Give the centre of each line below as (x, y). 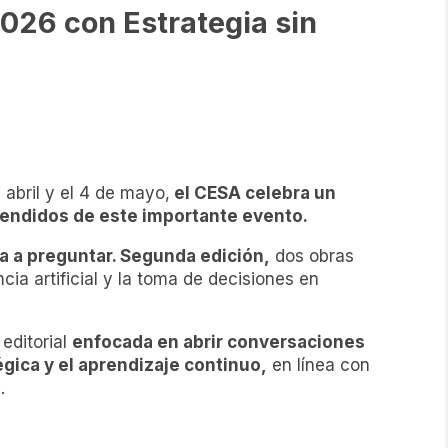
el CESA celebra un (252, 193)
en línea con (318, 365)
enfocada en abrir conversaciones (218, 342)
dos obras (311, 256)
